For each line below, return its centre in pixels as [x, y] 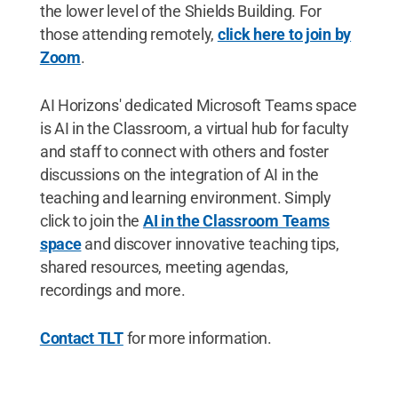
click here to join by [284, 34]
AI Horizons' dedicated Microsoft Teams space [198, 105]
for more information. [197, 338]
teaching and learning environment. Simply [185, 198]
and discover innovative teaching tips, [210, 244]
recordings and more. [112, 290]
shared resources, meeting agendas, [164, 267]
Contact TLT [81, 338]
